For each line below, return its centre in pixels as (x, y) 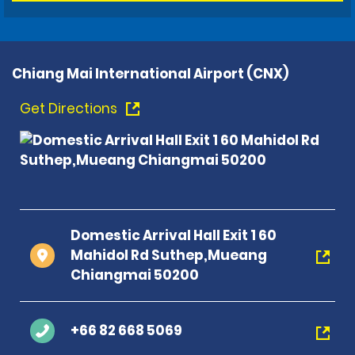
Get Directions (70, 108)
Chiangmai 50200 (135, 275)
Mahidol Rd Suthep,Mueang (169, 255)
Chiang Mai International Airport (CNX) (150, 73)
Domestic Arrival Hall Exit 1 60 (174, 235)
